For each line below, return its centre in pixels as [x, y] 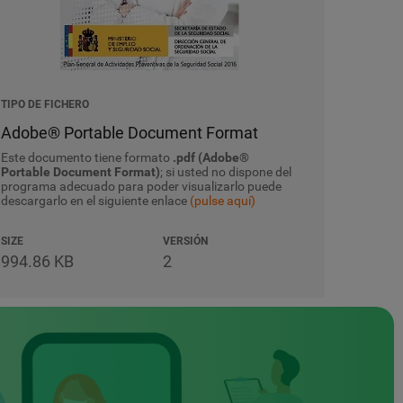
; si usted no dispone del [226, 172]
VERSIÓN [185, 241]
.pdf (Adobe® [211, 157]
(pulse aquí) [223, 201]
